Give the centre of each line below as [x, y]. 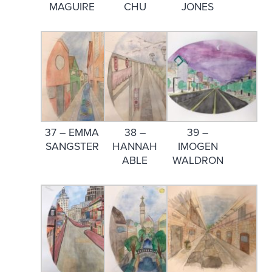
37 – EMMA [72, 132]
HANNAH [135, 146]
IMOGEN [198, 146]
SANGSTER [72, 146]
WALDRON [198, 160]
